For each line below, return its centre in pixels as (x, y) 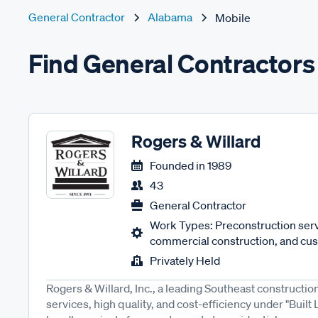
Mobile (233, 17)
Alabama (170, 17)
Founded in (177, 165)
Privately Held (185, 261)
